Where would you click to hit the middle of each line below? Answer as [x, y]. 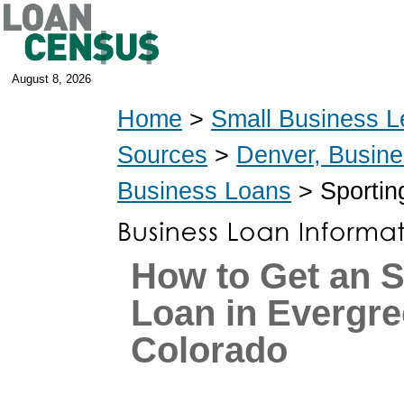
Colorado [209, 350]
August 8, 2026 [51, 79]
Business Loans [204, 191]
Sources [162, 155]
